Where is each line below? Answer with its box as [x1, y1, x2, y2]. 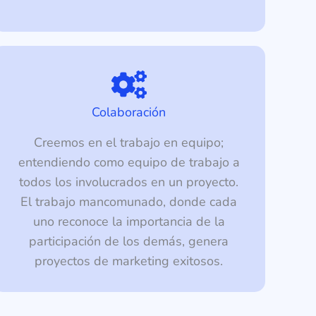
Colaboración [92, 104, 166, 121]
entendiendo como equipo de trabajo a [18, 154, 240, 171]
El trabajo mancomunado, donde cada [20, 193, 238, 211]
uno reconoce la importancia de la [32, 213, 225, 231]
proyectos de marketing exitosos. [35, 253, 224, 270]
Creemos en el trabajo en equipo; [34, 134, 224, 152]
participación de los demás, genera [29, 233, 229, 250]
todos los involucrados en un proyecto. [19, 174, 239, 191]
